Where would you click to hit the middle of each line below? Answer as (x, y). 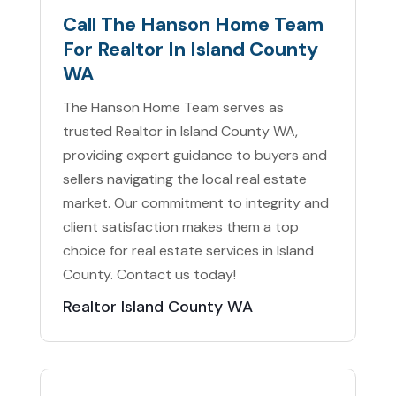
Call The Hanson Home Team (193, 25)
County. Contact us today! (149, 275)
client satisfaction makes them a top (180, 227)
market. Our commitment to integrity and (195, 203)
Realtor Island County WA (157, 307)
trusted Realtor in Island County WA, (180, 132)
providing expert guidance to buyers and (194, 156)
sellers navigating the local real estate (184, 179)
